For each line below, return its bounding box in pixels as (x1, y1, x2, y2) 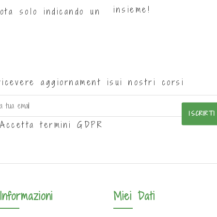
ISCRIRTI (189, 109, 215, 118)
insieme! (113, 4, 151, 15)
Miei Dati (113, 188, 155, 203)
